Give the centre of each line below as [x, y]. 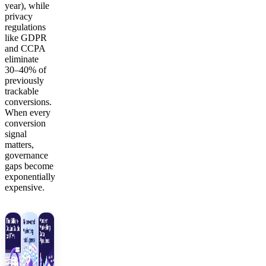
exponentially [30, 177]
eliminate [22, 59]
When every [28, 113]
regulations [25, 27]
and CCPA [25, 49]
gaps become [29, 166]
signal [16, 134]
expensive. [25, 188]
